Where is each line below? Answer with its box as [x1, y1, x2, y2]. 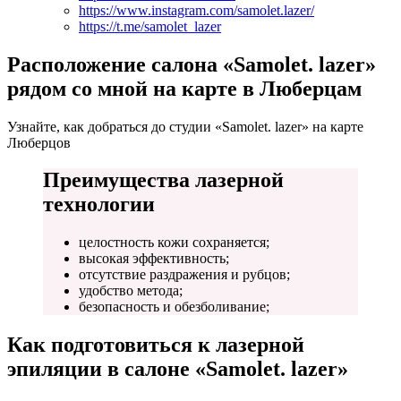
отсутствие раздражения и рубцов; [79, 267, 290, 283]
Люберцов [7, 134, 71, 150]
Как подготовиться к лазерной [7, 333, 304, 357]
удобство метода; [79, 283, 183, 299]
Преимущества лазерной [43, 168, 284, 192]
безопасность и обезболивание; [79, 299, 269, 315]
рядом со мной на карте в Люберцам [7, 76, 362, 100]
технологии [43, 192, 155, 217]
